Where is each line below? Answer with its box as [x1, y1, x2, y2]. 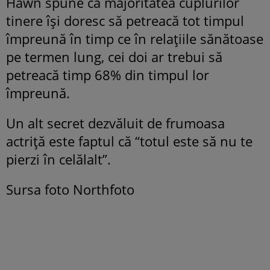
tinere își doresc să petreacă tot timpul [6, 11, 244, 30]
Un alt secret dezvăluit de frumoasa [6, 114, 225, 133]
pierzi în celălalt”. [6, 150, 111, 169]
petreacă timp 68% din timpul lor [6, 66, 209, 84]
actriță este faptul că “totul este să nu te [6, 132, 253, 151]
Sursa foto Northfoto [6, 180, 134, 199]
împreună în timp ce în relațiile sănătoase [6, 30, 263, 48]
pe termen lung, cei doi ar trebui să [6, 48, 222, 66]
